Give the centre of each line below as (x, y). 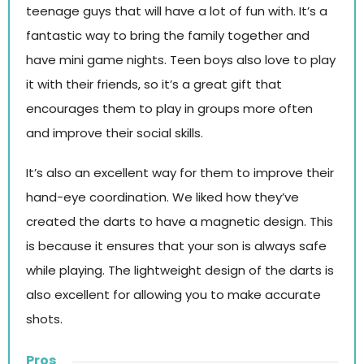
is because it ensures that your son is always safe (176, 246)
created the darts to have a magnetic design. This (180, 222)
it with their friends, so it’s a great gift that (154, 84)
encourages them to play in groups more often (169, 108)
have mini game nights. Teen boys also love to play (181, 59)
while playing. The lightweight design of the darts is (180, 271)
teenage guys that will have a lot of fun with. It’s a (177, 11)
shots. (44, 319)
